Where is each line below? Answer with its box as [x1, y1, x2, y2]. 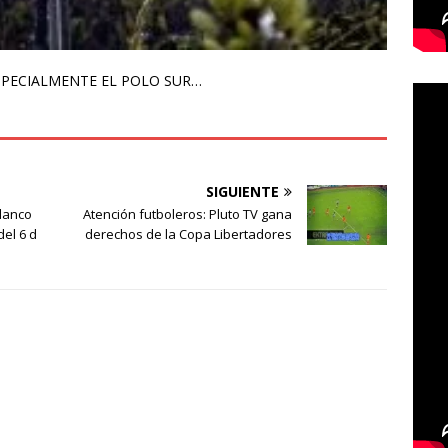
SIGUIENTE [206, 182, 280, 202]
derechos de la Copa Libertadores [85, 225, 293, 244]
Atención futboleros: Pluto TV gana [83, 205, 293, 224]
